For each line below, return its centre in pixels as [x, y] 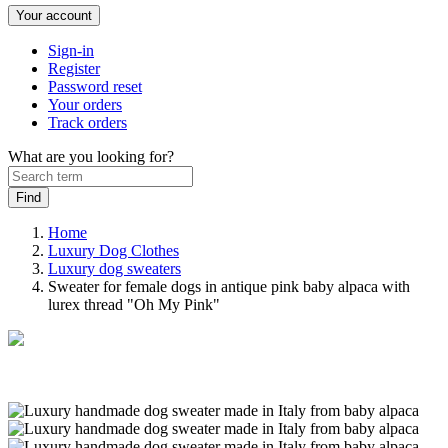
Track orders [87, 122]
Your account [54, 15]
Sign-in [71, 50]
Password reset [95, 86]
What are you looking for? [91, 156]
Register [74, 68]
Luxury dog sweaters [114, 268]
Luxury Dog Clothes [113, 250]
